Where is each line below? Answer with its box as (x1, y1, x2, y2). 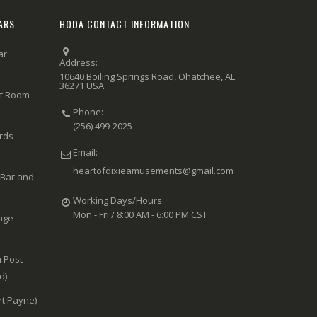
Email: (73, 145, 98, 158)
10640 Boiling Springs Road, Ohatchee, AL (59, 69, 235, 83)
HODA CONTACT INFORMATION (59, 16, 190, 31)
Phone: (73, 105, 104, 118)
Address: (59, 55, 98, 69)
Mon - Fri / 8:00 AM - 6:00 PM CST (73, 207, 208, 221)
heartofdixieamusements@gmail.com (73, 163, 234, 177)
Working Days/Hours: (73, 193, 165, 207)
